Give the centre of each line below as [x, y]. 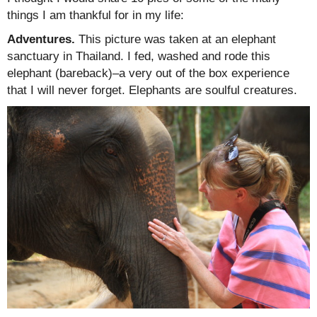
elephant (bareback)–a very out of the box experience [148, 74]
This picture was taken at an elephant [177, 40]
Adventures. [43, 40]
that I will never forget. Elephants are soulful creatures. [152, 91]
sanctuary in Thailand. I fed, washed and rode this [139, 57]
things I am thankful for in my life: [96, 16]
